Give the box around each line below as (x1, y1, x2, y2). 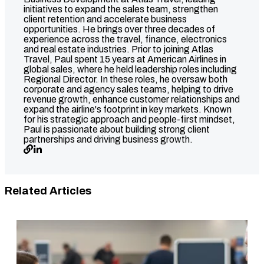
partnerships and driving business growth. (24, 134, 193, 144)
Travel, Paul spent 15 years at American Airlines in (24, 54, 226, 64)
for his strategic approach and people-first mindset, (24, 114, 235, 124)
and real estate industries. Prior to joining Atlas (24, 44, 213, 54)
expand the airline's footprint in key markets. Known (24, 104, 232, 114)
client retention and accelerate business (24, 14, 187, 24)
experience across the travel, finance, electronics (24, 34, 227, 44)
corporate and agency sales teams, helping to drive (24, 84, 233, 94)
